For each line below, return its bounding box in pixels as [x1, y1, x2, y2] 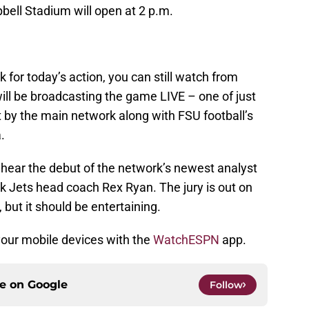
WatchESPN [153, 232, 219, 247]
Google [28, 277, 68, 291]
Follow [210, 278, 243, 291]
